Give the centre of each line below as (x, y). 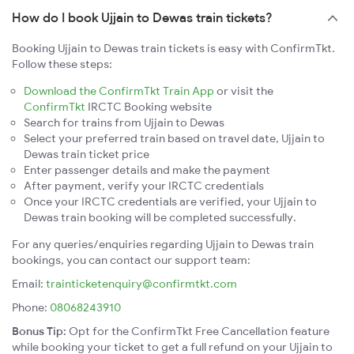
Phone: (31, 308)
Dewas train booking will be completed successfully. (160, 218)
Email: (29, 284)
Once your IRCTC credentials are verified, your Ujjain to (170, 202)
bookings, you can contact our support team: (131, 260)
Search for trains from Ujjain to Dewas (124, 123)
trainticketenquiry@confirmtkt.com (141, 284)
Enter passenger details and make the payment (147, 170)
